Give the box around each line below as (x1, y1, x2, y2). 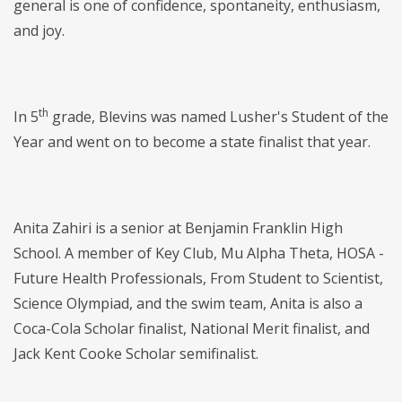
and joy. (13, 21, 65, 41)
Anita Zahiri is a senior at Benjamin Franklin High (13, 218, 343, 239)
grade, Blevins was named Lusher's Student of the (48, 107, 389, 127)
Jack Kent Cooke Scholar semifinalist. (13, 344, 258, 364)
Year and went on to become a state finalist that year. (13, 132, 371, 153)
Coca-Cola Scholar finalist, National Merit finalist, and (13, 319, 370, 339)
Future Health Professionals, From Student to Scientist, (13, 268, 383, 289)
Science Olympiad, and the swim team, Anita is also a (13, 293, 363, 314)
